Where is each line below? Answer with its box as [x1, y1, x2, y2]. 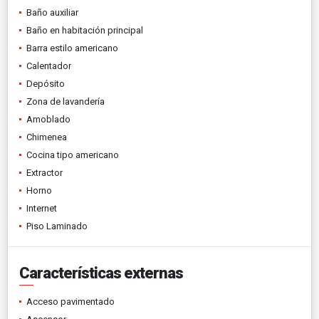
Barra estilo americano [26, 42, 118, 53]
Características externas [19, 263, 183, 282]
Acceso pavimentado [26, 296, 115, 307]
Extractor [26, 167, 63, 178]
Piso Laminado [26, 220, 88, 231]
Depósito [26, 78, 65, 89]
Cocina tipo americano [26, 149, 119, 160]
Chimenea [26, 131, 67, 142]
